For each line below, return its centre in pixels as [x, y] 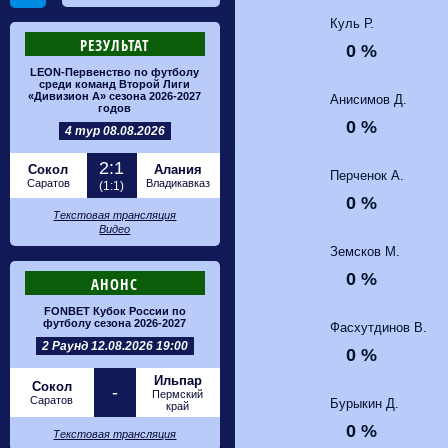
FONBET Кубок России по [115, 311]
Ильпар [178, 380]
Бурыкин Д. [364, 403]
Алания [178, 169]
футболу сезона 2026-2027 [115, 323]
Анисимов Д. [368, 99]
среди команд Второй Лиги [115, 84]
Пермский [178, 394]
